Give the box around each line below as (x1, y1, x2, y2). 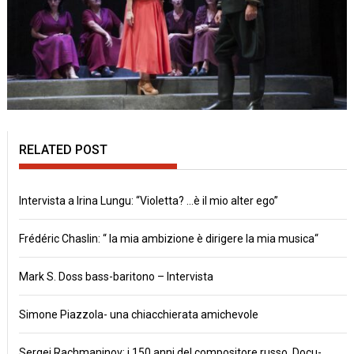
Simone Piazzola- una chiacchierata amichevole (19, 307, 259, 321)
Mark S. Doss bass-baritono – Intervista (19, 269, 214, 283)
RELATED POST (19, 141, 108, 157)
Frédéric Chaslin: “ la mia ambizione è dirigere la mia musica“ (19, 232, 319, 245)
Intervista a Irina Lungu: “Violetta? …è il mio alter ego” (19, 194, 279, 207)
